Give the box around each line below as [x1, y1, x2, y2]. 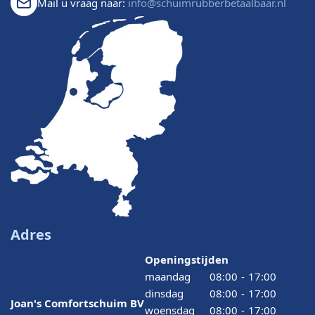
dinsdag [145, 285, 184, 300]
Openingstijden [145, 252, 229, 266]
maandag [145, 269, 191, 283]
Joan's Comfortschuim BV [11, 295, 144, 310]
